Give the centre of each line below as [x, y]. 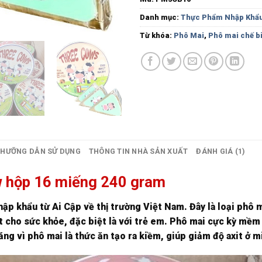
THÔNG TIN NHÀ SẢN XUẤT [138, 151]
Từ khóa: [157, 35]
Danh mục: [160, 17]
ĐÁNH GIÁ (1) [221, 151]
